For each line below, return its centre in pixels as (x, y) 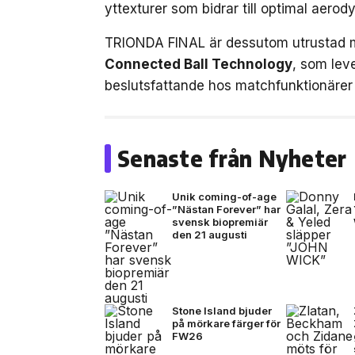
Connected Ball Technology (198, 64)
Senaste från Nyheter (232, 158)
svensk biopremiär (220, 222)
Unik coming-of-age (224, 197)
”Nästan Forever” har (226, 209)
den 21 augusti (210, 235)
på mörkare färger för (226, 323)
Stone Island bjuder (222, 311)
